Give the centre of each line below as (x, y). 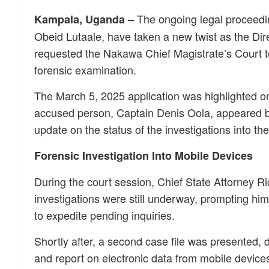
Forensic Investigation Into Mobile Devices (144, 156)
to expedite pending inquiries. (104, 215)
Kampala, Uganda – (84, 19)
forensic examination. (85, 70)
